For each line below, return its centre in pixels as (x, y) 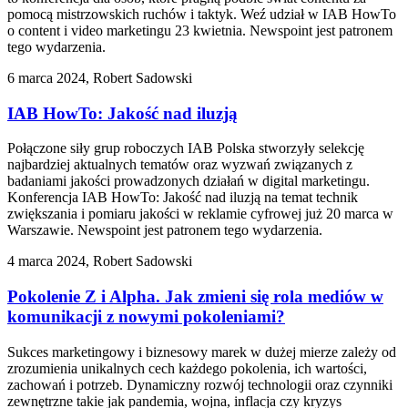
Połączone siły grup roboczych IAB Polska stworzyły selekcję (186, 148)
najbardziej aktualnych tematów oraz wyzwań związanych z (180, 165)
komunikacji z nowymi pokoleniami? (146, 317)
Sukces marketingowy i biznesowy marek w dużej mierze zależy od (202, 352)
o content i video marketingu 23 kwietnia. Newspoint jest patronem (200, 31)
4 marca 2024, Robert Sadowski (100, 261)
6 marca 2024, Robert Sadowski (100, 78)
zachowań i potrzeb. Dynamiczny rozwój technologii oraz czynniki (200, 384)
